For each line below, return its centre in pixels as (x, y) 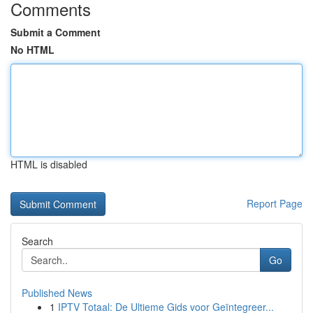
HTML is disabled (49, 164)
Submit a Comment (56, 32)
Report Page (275, 203)
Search (37, 241)
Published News (57, 293)
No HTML (32, 50)
